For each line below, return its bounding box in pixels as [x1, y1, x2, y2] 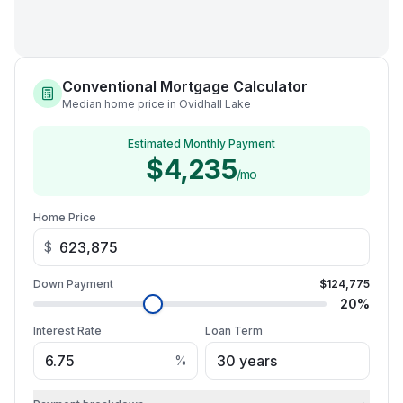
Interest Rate [33, 324, 102, 337]
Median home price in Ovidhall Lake [62, 97, 251, 111]
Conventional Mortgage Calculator [62, 77, 308, 95]
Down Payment [33, 277, 113, 291]
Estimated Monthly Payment [128, 137, 275, 150]
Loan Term [205, 324, 263, 337]
